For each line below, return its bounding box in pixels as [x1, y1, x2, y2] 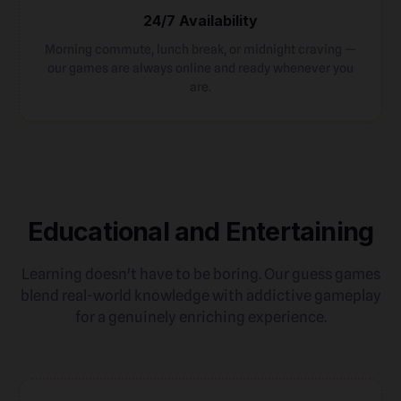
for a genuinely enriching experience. [74, 308, 327, 326]
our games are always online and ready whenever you [47, 60, 354, 75]
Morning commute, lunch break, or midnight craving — [45, 41, 356, 56]
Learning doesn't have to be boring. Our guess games [21, 265, 380, 283]
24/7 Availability [143, 12, 258, 30]
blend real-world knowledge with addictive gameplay [20, 286, 381, 304]
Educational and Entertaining [27, 216, 374, 247]
